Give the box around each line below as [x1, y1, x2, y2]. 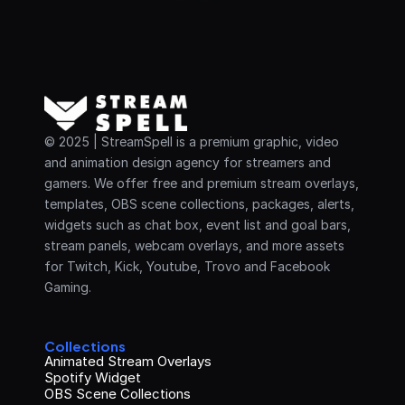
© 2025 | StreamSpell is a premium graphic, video [44, 134, 339, 150]
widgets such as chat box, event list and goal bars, [44, 217, 351, 233]
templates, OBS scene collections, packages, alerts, [44, 196, 354, 212]
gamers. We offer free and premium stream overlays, [44, 175, 359, 192]
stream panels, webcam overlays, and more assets [44, 238, 344, 254]
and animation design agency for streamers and [44, 155, 331, 171]
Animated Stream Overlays [44, 353, 212, 371]
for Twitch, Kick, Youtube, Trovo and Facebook [44, 259, 330, 275]
